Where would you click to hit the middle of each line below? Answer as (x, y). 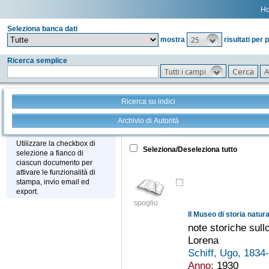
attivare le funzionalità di (56, 173)
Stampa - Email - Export (68, 129)
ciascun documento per (54, 163)
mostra (173, 39)
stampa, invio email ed (53, 182)
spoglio (146, 203)
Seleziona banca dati (42, 29)
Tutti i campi (185, 72)
